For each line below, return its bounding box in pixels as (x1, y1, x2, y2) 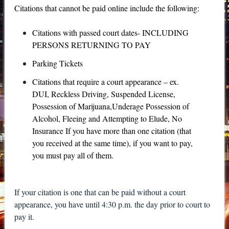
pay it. (14, 211, 37, 222)
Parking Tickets (32, 57, 86, 68)
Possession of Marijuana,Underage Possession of (32, 100, 190, 111)
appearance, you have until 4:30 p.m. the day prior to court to (14, 198, 210, 210)
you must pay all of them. (32, 149, 114, 161)
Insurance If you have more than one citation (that (32, 125, 192, 136)
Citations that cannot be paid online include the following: (14, 2, 199, 13)
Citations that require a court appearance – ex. (32, 76, 179, 87)
